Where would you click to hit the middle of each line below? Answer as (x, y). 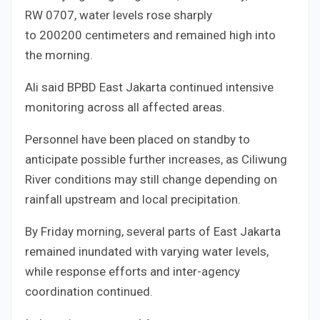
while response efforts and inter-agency (132, 272)
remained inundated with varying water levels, (147, 252)
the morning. (59, 55)
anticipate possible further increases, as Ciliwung (156, 160)
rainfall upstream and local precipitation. (133, 200)
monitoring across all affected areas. (125, 107)
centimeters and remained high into (179, 35)
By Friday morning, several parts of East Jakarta (153, 232)
